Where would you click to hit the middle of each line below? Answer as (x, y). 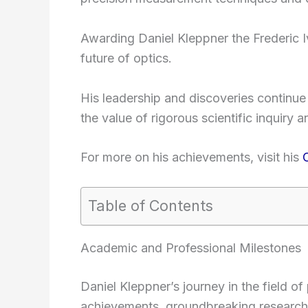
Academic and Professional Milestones (191, 248)
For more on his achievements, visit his (191, 157)
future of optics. (126, 58)
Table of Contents (151, 205)
